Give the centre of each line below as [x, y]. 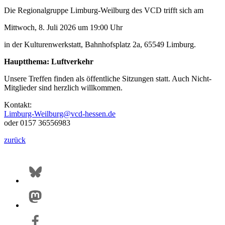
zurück [15, 140]
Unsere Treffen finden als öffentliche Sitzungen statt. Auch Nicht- [108, 78]
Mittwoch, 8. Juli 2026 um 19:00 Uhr [64, 27]
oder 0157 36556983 [37, 123]
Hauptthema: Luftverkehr [49, 61]
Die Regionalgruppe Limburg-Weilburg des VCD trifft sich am [105, 10]
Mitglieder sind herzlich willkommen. [63, 87]
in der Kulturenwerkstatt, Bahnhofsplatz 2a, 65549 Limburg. [100, 44]
